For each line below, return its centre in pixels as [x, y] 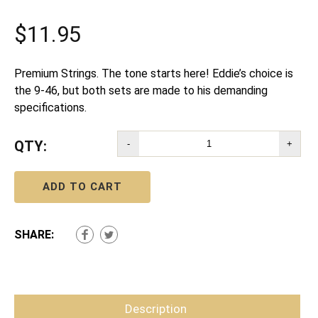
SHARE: [34, 235]
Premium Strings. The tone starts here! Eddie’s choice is [154, 74]
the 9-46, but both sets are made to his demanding [141, 91]
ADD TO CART [82, 187]
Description [155, 309]
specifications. [50, 108]
